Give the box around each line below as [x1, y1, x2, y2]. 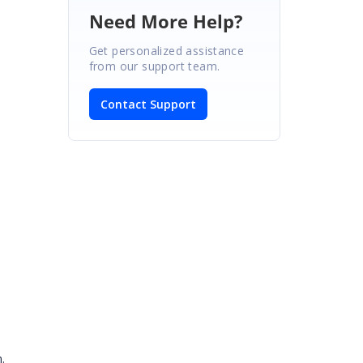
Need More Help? [88, 8, 243, 33]
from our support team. [88, 58, 220, 74]
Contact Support [100, 96, 196, 112]
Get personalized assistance [88, 42, 245, 58]
